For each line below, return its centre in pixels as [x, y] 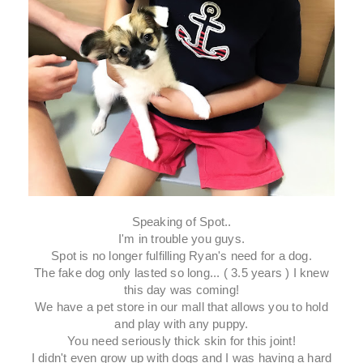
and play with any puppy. [181, 324]
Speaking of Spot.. [181, 222]
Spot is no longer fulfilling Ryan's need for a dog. [181, 256]
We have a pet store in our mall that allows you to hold [181, 307]
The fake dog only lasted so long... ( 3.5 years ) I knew [181, 273]
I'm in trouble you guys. [181, 239]
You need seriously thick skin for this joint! [181, 341]
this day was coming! [181, 290]
